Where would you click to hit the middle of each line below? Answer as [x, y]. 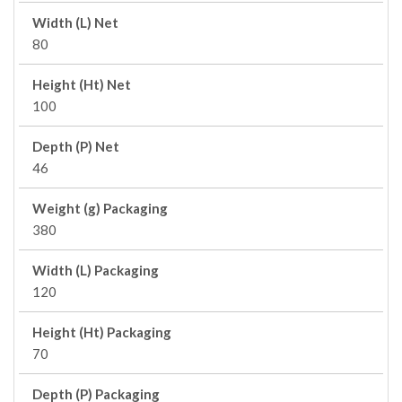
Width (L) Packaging [96, 270]
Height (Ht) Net [82, 84]
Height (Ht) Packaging [102, 332]
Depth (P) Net [76, 146]
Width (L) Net [75, 22]
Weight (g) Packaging [100, 208]
